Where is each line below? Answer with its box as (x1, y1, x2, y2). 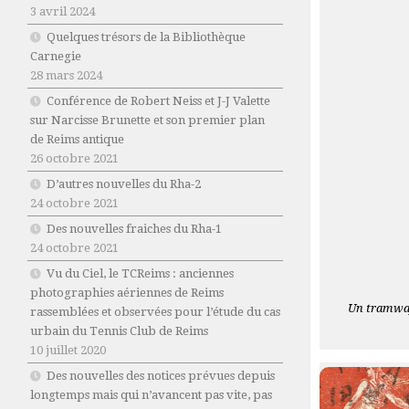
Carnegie (30, 49, 81, 64)
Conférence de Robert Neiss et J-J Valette (47, 94, 270, 109)
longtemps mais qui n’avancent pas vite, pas (30, 388, 272, 403)
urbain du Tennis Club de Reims (30, 324, 208, 339)
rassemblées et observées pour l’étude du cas (30, 305, 280, 320)
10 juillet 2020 (30, 343, 106, 358)
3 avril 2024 (30, 5, 95, 19)
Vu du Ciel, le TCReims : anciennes (47, 267, 234, 281)
